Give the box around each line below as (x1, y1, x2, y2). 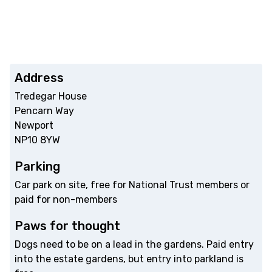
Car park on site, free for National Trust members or (15, 179, 250, 191)
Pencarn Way (15, 105, 74, 117)
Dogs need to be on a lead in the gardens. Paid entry (15, 239, 254, 251)
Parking (15, 159, 60, 174)
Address (15, 70, 64, 86)
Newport (15, 120, 53, 132)
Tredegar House (15, 90, 87, 103)
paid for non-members (15, 194, 117, 206)
